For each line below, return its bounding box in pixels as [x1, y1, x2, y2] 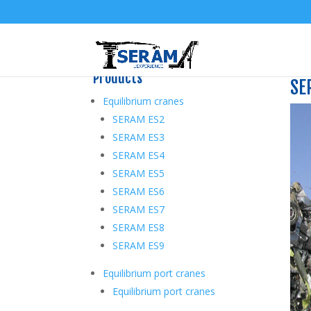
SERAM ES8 [112, 221, 165, 235]
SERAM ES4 [112, 149, 165, 162]
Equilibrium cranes [103, 94, 185, 108]
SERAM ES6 [112, 185, 165, 199]
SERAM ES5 [112, 167, 165, 180]
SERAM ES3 [112, 131, 165, 144]
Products [93, 69, 143, 87]
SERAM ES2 [112, 112, 165, 126]
